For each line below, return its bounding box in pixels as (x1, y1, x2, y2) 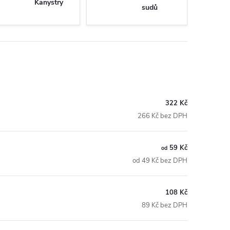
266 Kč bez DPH (138, 111, 187, 121)
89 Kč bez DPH (142, 200, 187, 210)
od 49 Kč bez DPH (132, 156, 187, 165)
